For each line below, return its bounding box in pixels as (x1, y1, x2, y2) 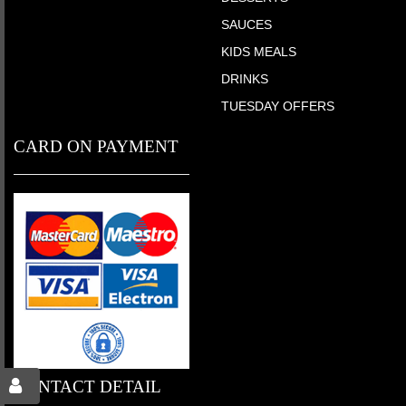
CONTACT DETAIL (14, 376, 161, 396)
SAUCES (221, 16, 272, 32)
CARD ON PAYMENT (14, 136, 179, 156)
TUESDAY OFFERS (221, 98, 334, 113)
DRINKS (221, 71, 268, 86)
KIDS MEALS (221, 43, 296, 59)
